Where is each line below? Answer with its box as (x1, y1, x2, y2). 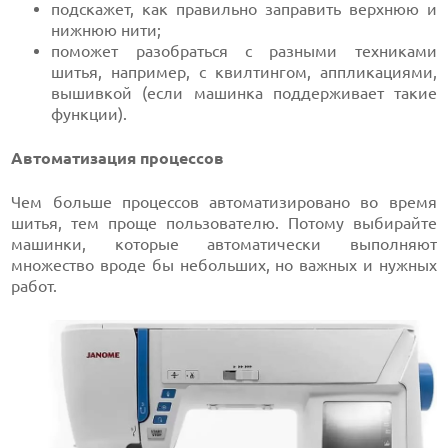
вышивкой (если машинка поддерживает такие (51, 83, 437, 102)
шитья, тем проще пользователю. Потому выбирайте (11, 213, 437, 232)
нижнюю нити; (51, 20, 162, 39)
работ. (11, 276, 62, 295)
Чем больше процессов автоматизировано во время (11, 192, 437, 211)
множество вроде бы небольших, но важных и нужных (11, 255, 437, 274)
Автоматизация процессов (11, 148, 225, 167)
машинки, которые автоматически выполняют (11, 234, 437, 253)
